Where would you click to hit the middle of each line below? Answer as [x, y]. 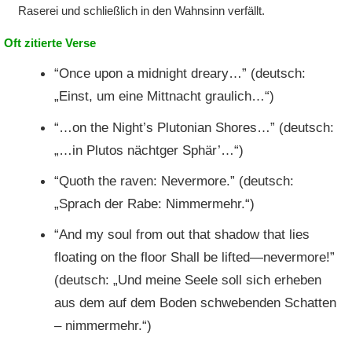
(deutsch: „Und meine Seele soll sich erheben [187, 280]
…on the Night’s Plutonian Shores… [164, 127]
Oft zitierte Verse [49, 43]
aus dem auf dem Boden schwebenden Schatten [195, 303]
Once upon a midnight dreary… [150, 73]
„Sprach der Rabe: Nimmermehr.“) [154, 203]
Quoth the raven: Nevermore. [144, 180]
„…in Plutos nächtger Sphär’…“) [148, 150]
